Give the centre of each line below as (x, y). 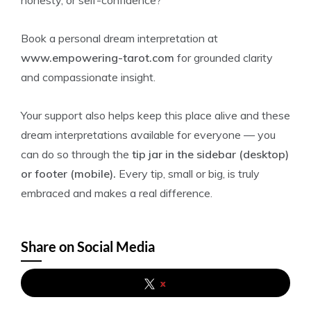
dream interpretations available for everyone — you (148, 135)
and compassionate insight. (88, 77)
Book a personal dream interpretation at (119, 38)
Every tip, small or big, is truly (188, 174)
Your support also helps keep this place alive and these (155, 115)
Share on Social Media (88, 246)
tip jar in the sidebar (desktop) (210, 154)
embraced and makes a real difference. (117, 193)
